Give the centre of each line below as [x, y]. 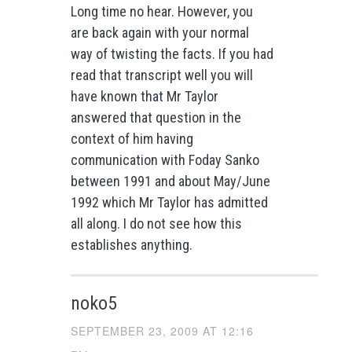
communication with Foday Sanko [165, 159]
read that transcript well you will [161, 75]
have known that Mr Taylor [144, 96]
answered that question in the [156, 117]
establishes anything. [131, 244]
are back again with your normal [159, 32]
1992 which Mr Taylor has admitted [169, 202]
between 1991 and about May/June [170, 181]
